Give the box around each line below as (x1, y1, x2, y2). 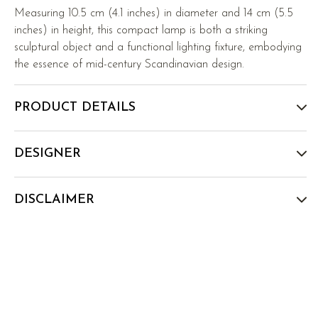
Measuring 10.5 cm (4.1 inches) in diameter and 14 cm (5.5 (14, 8, 294, 20)
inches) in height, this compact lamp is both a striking (14, 25, 268, 37)
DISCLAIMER (14, 193, 95, 207)
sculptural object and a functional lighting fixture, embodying (14, 42, 302, 54)
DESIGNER (14, 147, 82, 161)
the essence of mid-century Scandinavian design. (14, 59, 245, 71)
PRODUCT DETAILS (14, 101, 136, 115)
